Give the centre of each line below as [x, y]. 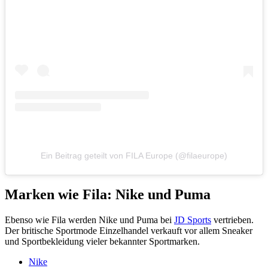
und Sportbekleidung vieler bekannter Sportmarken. [102, 242]
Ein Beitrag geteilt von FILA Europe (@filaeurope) [134, 156]
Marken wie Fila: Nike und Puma [108, 195]
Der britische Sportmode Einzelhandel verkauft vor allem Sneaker [129, 231]
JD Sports [193, 220]
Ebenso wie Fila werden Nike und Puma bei [89, 220]
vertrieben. [232, 220]
